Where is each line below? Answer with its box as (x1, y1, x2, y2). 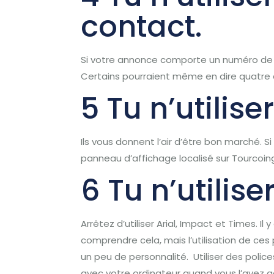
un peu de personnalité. (81, 250, 189, 263)
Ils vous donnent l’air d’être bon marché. (81, 135, 262, 148)
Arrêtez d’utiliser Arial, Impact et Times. (81, 217, 258, 230)
